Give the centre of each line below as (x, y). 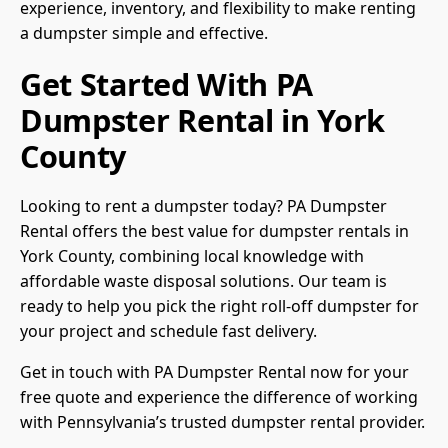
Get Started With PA (167, 84)
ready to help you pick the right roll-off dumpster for (219, 306)
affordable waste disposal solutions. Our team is (203, 281)
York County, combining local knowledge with (192, 256)
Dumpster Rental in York (202, 120)
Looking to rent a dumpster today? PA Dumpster (203, 206)
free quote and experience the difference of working (219, 397)
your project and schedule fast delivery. (168, 331)
